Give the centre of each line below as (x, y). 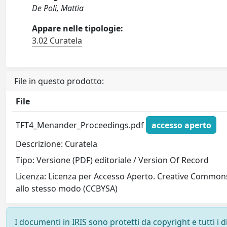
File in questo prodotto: (59, 81)
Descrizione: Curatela (57, 144)
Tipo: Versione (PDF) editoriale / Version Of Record (112, 160)
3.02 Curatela (57, 41)
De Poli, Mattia (58, 8)
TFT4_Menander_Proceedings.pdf (81, 125)
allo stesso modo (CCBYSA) (67, 189)
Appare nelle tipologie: (78, 28)
